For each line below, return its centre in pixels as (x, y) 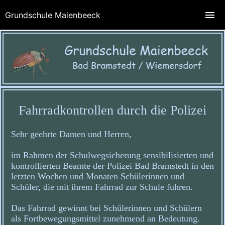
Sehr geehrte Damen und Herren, (71, 134)
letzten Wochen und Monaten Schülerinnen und (98, 177)
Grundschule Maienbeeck (53, 15)
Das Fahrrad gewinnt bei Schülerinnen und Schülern (106, 208)
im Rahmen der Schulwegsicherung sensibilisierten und (112, 155)
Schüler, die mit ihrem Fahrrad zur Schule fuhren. (102, 187)
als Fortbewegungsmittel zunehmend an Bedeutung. (105, 219)
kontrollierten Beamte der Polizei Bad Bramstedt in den (113, 166)
